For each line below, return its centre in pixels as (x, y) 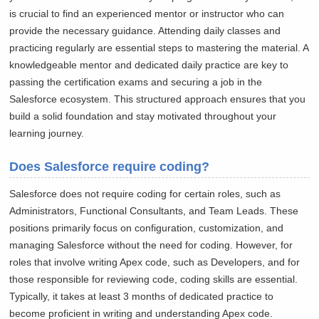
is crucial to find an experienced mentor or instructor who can (147, 14)
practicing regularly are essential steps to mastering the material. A (159, 48)
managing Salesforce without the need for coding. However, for (151, 245)
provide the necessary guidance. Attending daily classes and (145, 31)
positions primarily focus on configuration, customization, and (147, 228)
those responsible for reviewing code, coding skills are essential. (154, 279)
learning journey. (47, 134)
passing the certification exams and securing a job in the (136, 82)
